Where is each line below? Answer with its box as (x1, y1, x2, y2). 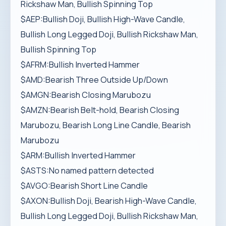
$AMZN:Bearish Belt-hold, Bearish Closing (21, 104, 179, 116)
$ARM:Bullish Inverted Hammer (21, 150, 136, 161)
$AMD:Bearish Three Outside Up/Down (21, 74, 168, 85)
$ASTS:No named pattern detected (21, 165, 154, 176)
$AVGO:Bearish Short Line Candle (21, 180, 148, 191)
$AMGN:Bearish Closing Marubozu (21, 89, 151, 100)
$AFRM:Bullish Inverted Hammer (21, 59, 140, 70)
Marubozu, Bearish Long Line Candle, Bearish (21, 120, 191, 131)
